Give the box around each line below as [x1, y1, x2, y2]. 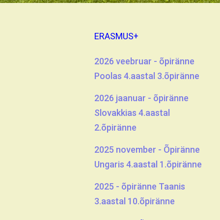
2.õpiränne [94, 122, 137, 133]
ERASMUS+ [94, 31, 138, 41]
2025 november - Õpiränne [94, 144, 200, 155]
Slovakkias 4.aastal [94, 108, 170, 118]
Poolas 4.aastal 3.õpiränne [94, 71, 199, 81]
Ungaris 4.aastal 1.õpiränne [94, 159, 202, 169]
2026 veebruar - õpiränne [94, 56, 194, 66]
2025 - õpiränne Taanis [94, 181, 185, 192]
